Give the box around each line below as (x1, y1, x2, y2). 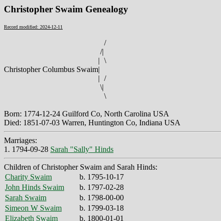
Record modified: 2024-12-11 (4, 24, 63, 30)
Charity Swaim (5, 172, 52, 181)
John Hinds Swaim (5, 183, 64, 191)
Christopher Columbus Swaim (4, 65, 98, 74)
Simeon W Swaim (5, 203, 62, 212)
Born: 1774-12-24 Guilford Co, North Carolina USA (4, 109, 169, 118)
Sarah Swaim (5, 193, 46, 202)
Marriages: (4, 136, 37, 145)
